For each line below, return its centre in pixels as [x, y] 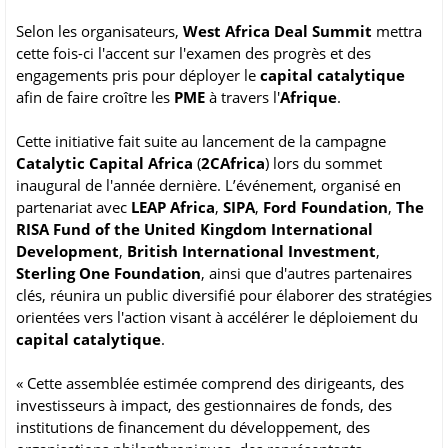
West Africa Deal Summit [277, 31]
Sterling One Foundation [108, 273]
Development [67, 251]
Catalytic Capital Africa [104, 163]
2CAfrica [233, 163]
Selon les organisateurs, [99, 31]
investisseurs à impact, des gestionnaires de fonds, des [204, 405]
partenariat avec [73, 207]
